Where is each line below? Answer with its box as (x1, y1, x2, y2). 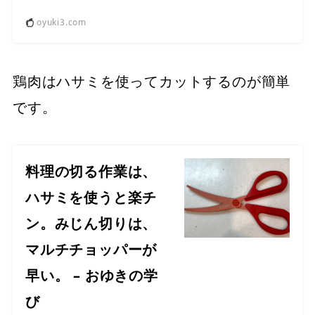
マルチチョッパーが (25, 240, 157, 259)
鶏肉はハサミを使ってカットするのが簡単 (13, 72, 291, 91)
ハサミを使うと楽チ (25, 188, 157, 207)
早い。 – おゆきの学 (25, 266, 158, 285)
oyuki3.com (37, 16, 86, 29)
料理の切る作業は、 (25, 162, 157, 181)
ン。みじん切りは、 (25, 214, 157, 233)
